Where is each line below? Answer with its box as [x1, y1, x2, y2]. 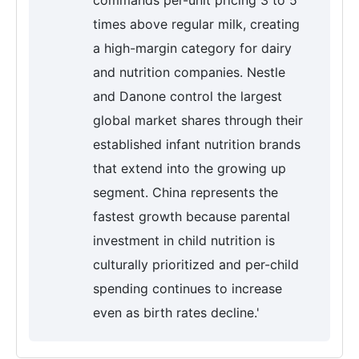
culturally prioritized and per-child [93, 256, 299, 273]
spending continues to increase [93, 280, 282, 297]
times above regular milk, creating [93, 16, 300, 33]
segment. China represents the [93, 184, 278, 201]
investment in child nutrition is [93, 232, 275, 249]
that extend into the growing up [93, 160, 286, 177]
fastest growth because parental [93, 208, 290, 225]
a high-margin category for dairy [93, 40, 292, 57]
